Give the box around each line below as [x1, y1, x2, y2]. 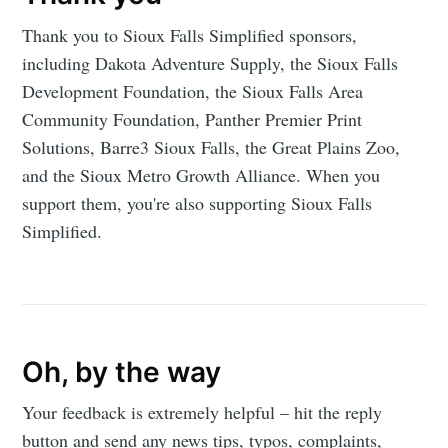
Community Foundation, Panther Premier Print [22, 106, 363, 131]
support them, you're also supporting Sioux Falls [22, 190, 373, 215]
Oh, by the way [22, 354, 222, 389]
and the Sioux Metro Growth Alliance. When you [22, 162, 381, 187]
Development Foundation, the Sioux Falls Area [22, 78, 364, 103]
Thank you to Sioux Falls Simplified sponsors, [22, 22, 358, 47]
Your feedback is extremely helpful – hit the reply [22, 399, 383, 424]
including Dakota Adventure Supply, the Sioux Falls [22, 50, 399, 75]
